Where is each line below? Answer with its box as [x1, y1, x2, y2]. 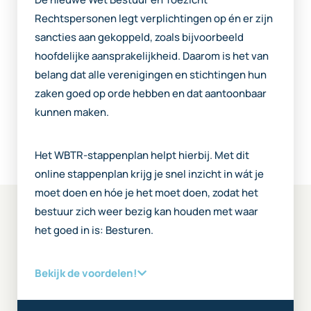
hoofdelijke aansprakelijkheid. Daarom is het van [35, 48, 269, 63]
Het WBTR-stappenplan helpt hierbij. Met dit [35, 147, 249, 162]
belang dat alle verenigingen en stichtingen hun [35, 67, 267, 82]
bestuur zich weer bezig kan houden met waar [35, 203, 258, 219]
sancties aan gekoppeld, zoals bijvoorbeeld [35, 29, 244, 44]
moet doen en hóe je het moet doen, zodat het [35, 185, 258, 200]
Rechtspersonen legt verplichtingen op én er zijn [35, 10, 273, 26]
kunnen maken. [35, 104, 109, 119]
